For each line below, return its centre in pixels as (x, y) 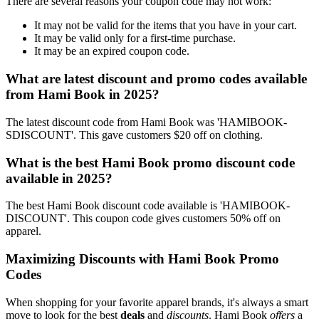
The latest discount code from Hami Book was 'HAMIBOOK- (146, 122)
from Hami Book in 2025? (83, 95)
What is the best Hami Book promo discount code (150, 162)
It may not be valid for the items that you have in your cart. (166, 26)
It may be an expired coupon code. (112, 51)
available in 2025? (59, 178)
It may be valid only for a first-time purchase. (135, 38)
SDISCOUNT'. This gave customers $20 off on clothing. (134, 135)
